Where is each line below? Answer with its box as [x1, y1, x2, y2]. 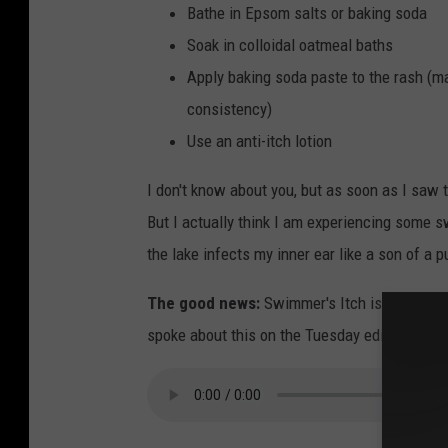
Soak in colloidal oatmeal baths [187, 35, 393, 56]
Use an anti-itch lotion [187, 131, 332, 152]
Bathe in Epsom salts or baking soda [187, 3, 427, 24]
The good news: [147, 293, 260, 314]
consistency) [187, 99, 272, 120]
